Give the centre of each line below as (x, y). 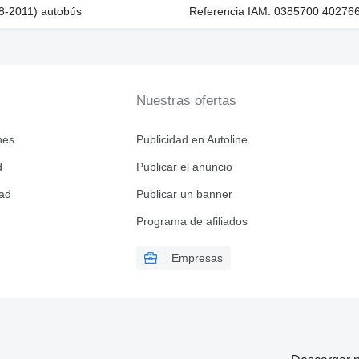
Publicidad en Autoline (192, 140)
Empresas (197, 258)
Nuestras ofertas (186, 101)
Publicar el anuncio (184, 167)
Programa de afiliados (192, 222)
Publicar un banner (184, 194)
